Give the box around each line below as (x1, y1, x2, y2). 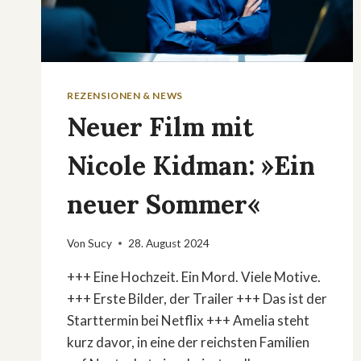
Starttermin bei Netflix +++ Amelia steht (67, 311, 309, 329)
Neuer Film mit (67, 110, 254, 144)
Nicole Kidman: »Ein (67, 149, 315, 183)
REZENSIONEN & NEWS (67, 89, 183, 102)
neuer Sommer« (67, 188, 260, 222)
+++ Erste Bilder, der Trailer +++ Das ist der (67, 289, 327, 307)
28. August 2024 (128, 236, 210, 250)
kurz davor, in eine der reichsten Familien (67, 333, 309, 351)
